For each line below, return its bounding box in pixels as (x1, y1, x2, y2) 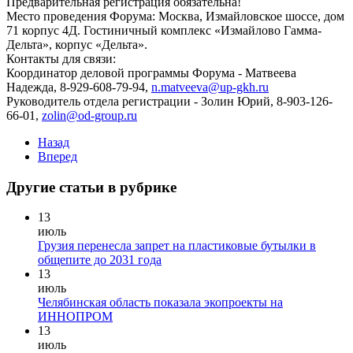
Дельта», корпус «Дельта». (6, 37, 147, 51)
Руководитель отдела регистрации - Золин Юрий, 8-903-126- (6, 94, 333, 108)
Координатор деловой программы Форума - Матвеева (6, 65, 296, 80)
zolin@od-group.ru (42, 108, 137, 122)
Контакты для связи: (6, 51, 116, 65)
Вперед (38, 149, 77, 163)
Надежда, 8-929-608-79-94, (6, 80, 151, 94)
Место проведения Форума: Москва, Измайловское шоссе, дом (6, 9, 344, 23)
